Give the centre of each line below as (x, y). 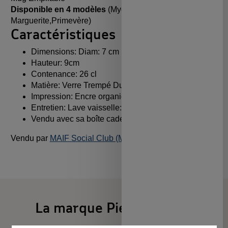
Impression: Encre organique (83, 96)
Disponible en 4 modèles (58, 9)
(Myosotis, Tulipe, (138, 9)
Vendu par (30, 138)
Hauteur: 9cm (55, 63)
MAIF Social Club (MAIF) (95, 138)
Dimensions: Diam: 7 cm (75, 51)
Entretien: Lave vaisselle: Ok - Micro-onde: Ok (113, 107)
